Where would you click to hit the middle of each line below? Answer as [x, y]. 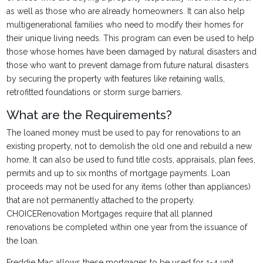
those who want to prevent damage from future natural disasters [127, 65]
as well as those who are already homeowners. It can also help [125, 11]
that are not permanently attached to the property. [100, 200]
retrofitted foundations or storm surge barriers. [94, 92]
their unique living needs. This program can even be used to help [130, 38]
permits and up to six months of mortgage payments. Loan [118, 173]
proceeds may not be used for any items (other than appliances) [128, 187]
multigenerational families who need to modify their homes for [125, 25]
